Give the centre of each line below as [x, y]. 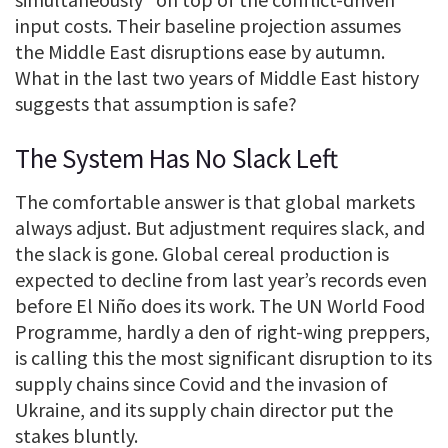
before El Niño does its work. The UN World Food [220, 306]
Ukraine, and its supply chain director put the [204, 410]
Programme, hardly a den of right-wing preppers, [222, 332]
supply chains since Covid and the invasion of [201, 384]
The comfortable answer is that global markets [215, 202]
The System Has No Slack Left [176, 157]
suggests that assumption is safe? [156, 104]
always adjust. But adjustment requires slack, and [220, 228]
